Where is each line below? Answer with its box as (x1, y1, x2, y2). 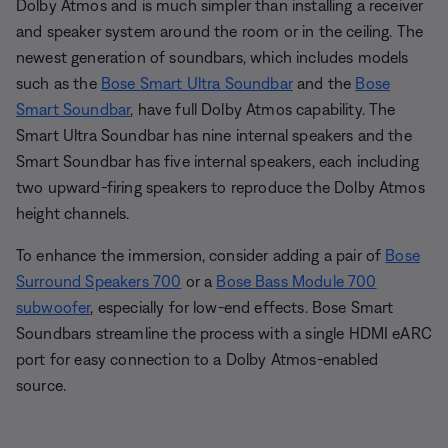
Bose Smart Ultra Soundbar (100, 73, 293, 92)
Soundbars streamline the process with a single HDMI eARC (16, 323, 432, 342)
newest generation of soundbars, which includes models (16, 47, 409, 66)
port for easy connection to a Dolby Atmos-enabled (16, 349, 378, 368)
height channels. (16, 203, 130, 222)
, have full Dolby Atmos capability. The (130, 99, 396, 118)
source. (16, 375, 67, 394)
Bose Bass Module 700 (216, 271, 377, 290)
